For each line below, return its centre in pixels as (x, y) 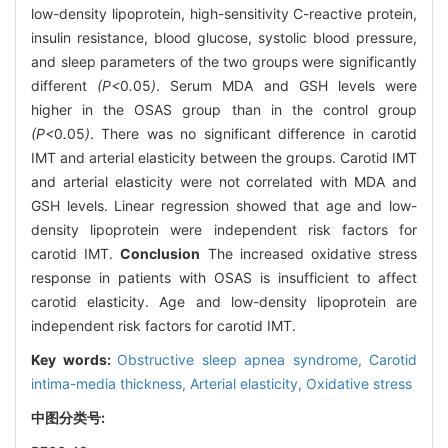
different (64, 85)
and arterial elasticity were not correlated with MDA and (224, 181)
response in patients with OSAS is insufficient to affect (224, 277)
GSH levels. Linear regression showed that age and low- (224, 205)
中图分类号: (69, 417)
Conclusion (160, 253)
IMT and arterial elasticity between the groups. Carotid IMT (224, 157)
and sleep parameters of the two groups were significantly (224, 61)
